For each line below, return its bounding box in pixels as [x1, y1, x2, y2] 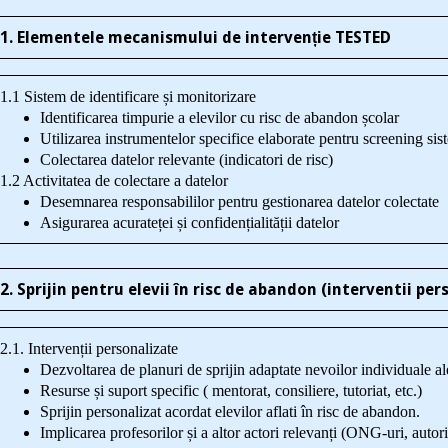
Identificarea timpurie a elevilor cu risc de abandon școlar [39, 109, 399, 126]
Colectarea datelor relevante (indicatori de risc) [39, 151, 333, 168]
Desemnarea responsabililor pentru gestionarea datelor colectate [39, 193, 439, 210]
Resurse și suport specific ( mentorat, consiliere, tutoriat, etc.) [39, 382, 422, 399]
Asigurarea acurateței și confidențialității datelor [39, 214, 339, 231]
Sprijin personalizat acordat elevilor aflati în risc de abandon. [39, 403, 420, 420]
